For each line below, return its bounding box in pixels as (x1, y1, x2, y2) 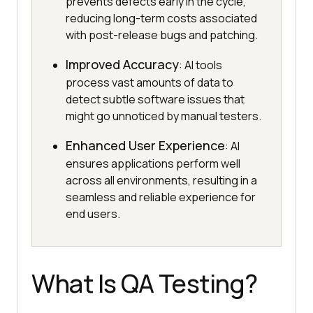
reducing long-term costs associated (66, 10, 257, 27)
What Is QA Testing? (31, 266, 258, 301)
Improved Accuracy (66, 56, 179, 73)
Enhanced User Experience (66, 137, 225, 154)
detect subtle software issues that (66, 92, 245, 108)
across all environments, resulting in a (66, 173, 257, 189)
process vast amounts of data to (66, 75, 233, 91)
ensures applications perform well (66, 156, 240, 172)
